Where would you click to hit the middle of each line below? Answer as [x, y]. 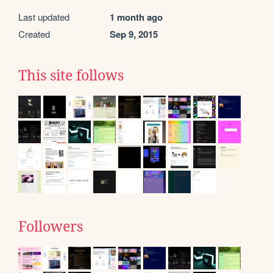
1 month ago [136, 17]
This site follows [71, 76]
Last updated [44, 17]
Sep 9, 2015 [134, 34]
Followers [51, 227]
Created [34, 34]
